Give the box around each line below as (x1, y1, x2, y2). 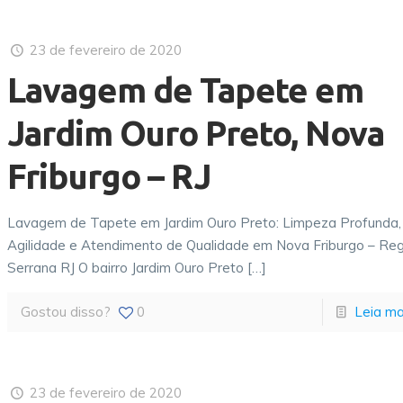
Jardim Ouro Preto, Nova (7, 114, 385, 152)
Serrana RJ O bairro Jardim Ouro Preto (7, 259, 245, 276)
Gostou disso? (21, 303, 112, 320)
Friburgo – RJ (7, 157, 211, 195)
